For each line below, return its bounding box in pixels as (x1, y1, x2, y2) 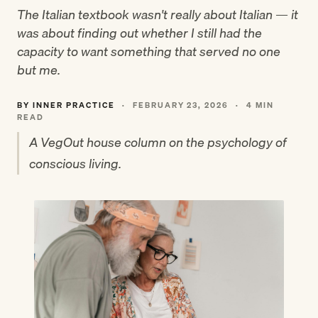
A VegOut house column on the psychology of (29, 132, 287, 153)
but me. (17, 60, 60, 80)
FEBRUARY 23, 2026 (132, 99, 229, 111)
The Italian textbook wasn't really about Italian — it (17, 4, 298, 25)
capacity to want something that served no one (17, 41, 280, 62)
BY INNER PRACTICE (17, 99, 115, 111)
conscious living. (29, 153, 121, 174)
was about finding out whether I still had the (17, 23, 262, 43)
